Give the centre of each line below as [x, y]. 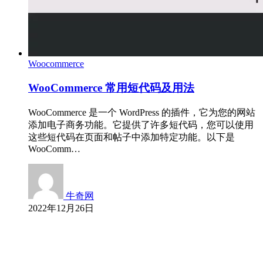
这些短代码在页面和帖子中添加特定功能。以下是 [131, 137]
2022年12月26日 [61, 208]
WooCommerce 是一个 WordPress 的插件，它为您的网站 [142, 112]
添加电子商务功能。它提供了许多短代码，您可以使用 [141, 124]
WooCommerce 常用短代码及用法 [111, 88]
